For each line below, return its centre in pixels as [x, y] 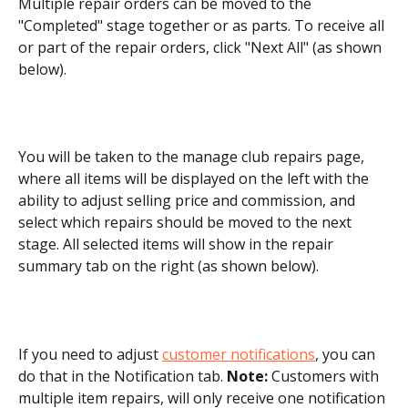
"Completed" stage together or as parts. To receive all [203, 25]
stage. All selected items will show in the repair [178, 245]
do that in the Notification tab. [122, 377]
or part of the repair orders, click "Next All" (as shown [202, 47]
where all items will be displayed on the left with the [195, 179]
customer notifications [239, 355]
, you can [347, 355]
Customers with [325, 377]
